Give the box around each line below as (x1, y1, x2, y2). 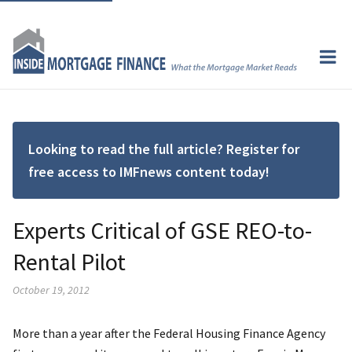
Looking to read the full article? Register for (28, 139, 299, 158)
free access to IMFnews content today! (28, 162, 269, 181)
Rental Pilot (13, 246, 126, 277)
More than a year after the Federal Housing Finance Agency (13, 324, 325, 341)
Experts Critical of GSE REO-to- (13, 214, 312, 245)
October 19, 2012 (13, 282, 90, 297)
